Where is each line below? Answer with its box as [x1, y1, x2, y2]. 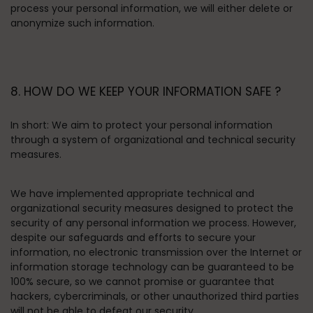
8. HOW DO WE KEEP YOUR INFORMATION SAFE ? [10, 83, 281, 100]
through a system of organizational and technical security [10, 133, 296, 147]
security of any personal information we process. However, [10, 216, 296, 230]
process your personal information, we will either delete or [10, 1, 293, 15]
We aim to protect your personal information [49, 118, 272, 132]
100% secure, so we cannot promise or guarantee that [10, 275, 275, 289]
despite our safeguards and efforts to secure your [10, 231, 256, 245]
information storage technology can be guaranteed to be [10, 260, 294, 274]
